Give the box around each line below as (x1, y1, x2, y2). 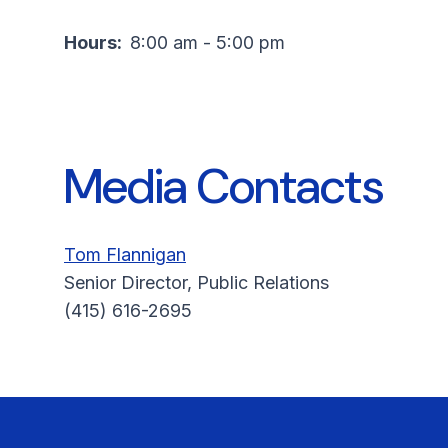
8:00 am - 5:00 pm (130, 32, 285, 53)
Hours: (64, 32, 130, 53)
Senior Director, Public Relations (64, 272, 334, 293)
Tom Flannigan (64, 244, 186, 265)
